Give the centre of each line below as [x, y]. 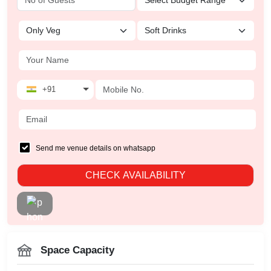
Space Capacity [77, 250]
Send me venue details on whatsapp [96, 148]
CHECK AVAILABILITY [135, 175]
